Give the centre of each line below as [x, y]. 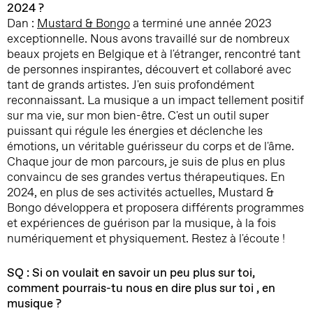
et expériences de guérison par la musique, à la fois [141, 224]
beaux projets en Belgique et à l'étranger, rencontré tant [154, 54]
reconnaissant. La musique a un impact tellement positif [155, 101]
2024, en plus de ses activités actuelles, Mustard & [140, 193]
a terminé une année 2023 [201, 24]
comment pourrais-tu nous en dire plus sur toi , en [141, 289]
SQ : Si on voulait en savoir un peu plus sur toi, [131, 273]
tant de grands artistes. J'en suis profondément [131, 85]
